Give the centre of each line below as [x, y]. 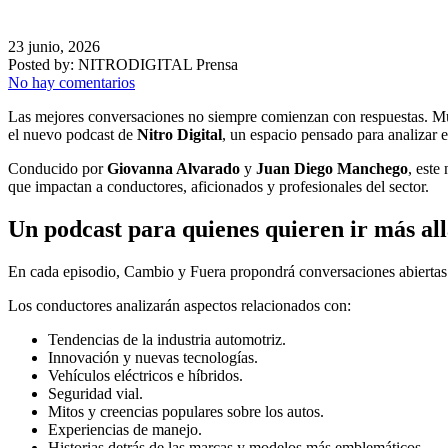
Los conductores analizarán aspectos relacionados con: [179, 305]
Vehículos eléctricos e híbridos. [145, 375]
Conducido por [57, 168]
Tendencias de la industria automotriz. [167, 339]
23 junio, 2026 [54, 46]
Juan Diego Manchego [332, 168]
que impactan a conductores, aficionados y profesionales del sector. [218, 186]
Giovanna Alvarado [173, 168]
